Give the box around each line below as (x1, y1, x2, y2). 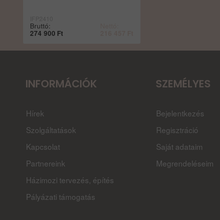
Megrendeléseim (156, 158, 214, 168)
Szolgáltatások (26, 124, 77, 135)
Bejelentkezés (156, 108, 204, 118)
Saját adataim (156, 141, 203, 152)
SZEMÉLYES (156, 77, 211, 91)
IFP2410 (30, 14, 54, 23)
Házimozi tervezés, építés (26, 174, 114, 185)
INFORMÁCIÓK (26, 77, 98, 91)
